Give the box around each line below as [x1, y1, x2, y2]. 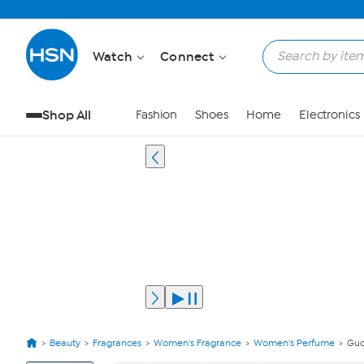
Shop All [42, 107, 92, 123]
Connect [160, 49, 218, 64]
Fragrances [93, 337, 141, 349]
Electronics [298, 108, 360, 122]
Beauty [50, 337, 80, 349]
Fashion [135, 108, 178, 122]
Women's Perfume [253, 337, 335, 349]
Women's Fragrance [154, 337, 241, 349]
